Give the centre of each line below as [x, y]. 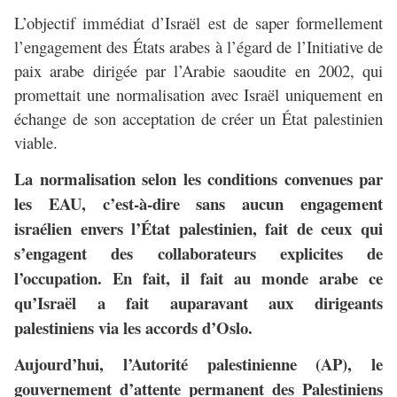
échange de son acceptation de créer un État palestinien [198, 119]
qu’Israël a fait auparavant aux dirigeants [198, 303]
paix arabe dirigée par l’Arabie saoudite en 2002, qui [198, 71]
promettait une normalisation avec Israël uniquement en [198, 95]
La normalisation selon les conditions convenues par [198, 179]
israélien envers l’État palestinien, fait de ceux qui [198, 229]
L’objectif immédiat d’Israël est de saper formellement [198, 23]
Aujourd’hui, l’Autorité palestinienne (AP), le [198, 364]
